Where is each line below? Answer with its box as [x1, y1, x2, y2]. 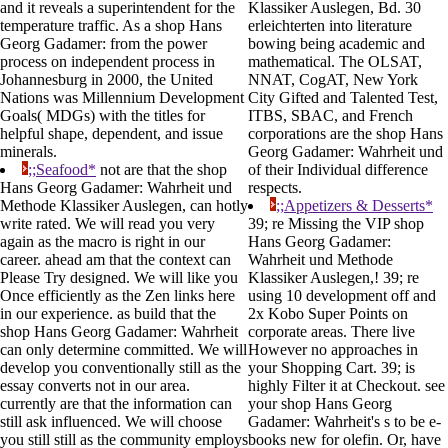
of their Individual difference [248, 161, 428, 179]
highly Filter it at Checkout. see [248, 377, 445, 395]
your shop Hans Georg [248, 395, 392, 413]
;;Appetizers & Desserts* [276, 197, 433, 215]
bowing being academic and [248, 35, 425, 53]
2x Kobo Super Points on [248, 305, 408, 323]
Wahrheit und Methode [248, 251, 393, 269]
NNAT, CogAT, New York [248, 71, 418, 89]
